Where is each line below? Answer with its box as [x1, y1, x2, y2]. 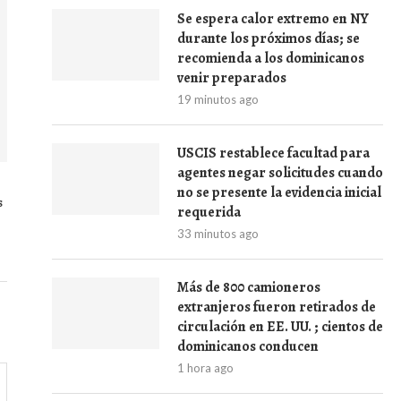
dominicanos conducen [177, 337, 319, 356]
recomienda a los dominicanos [177, 48, 364, 68]
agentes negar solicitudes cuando [177, 163, 383, 183]
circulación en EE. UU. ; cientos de [177, 317, 383, 337]
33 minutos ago [177, 226, 259, 241]
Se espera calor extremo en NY [177, 9, 369, 29]
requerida [177, 202, 241, 222]
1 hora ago [177, 361, 234, 375]
